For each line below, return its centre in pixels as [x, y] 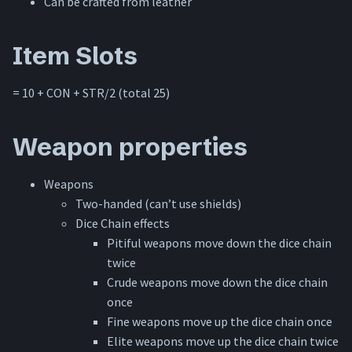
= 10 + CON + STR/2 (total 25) [91, 93]
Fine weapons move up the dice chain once [220, 322]
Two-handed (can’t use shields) [158, 204]
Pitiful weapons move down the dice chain [219, 243]
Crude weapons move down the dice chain [217, 282]
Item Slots [75, 56]
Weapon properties [130, 147]
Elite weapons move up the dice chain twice [223, 341]
